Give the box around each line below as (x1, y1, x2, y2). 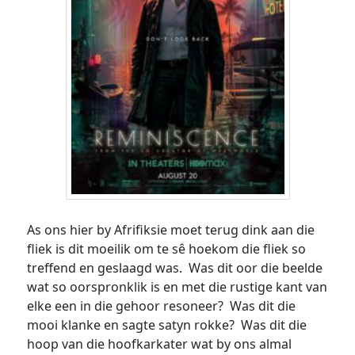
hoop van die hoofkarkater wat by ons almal (27, 335, 292, 353)
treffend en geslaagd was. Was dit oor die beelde (27, 259, 323, 277)
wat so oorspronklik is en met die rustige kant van (27, 278, 328, 296)
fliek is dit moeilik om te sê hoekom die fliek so (27, 240, 307, 258)
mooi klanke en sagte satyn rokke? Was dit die (27, 316, 307, 334)
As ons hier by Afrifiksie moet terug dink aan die (27, 221, 315, 239)
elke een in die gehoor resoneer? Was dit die (27, 297, 296, 315)
